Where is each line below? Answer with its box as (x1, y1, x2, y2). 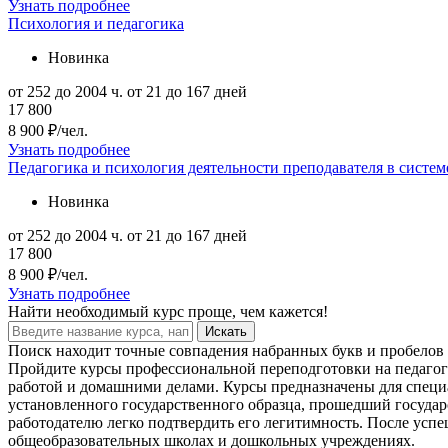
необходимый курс (52, 302, 188, 320)
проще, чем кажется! (188, 302, 328, 320)
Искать (205, 323, 247, 339)
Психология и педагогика (8, 14, 184, 32)
